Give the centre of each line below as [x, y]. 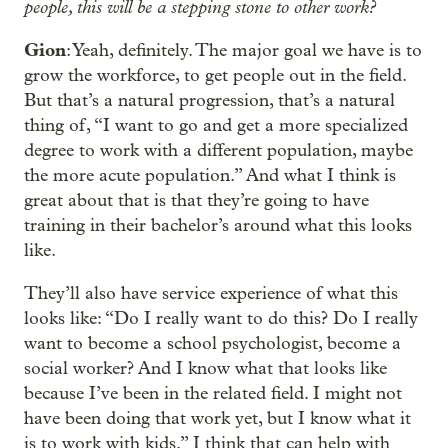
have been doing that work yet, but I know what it [217, 418]
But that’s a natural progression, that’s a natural [209, 100]
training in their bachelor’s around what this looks [218, 225]
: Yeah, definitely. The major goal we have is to [244, 50]
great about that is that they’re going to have [196, 200]
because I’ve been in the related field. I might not [213, 393]
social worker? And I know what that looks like [205, 368]
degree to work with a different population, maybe [218, 150]
